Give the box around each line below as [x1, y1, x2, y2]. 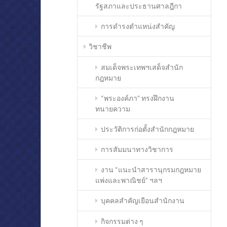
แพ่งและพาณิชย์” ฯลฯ [95, 176, 163, 185]
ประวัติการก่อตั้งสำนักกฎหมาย [100, 124, 194, 133]
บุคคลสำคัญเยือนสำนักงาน [100, 196, 184, 205]
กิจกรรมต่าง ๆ [100, 216, 143, 225]
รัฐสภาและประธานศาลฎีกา [95, 1, 182, 10]
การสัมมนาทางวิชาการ [100, 145, 173, 154]
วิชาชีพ [89, 42, 112, 51]
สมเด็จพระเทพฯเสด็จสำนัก [100, 62, 183, 71]
